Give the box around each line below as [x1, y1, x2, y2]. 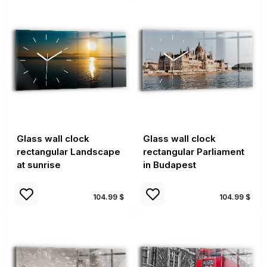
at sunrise [17, 159, 61, 170]
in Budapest [143, 159, 196, 170]
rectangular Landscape [17, 146, 120, 157]
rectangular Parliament [143, 146, 244, 157]
